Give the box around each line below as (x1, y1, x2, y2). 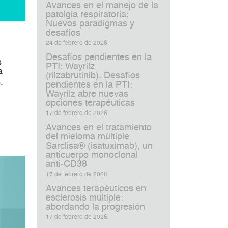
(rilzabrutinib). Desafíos (46, 71, 140, 80)
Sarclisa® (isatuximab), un (46, 141, 153, 151)
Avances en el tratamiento (46, 123, 152, 132)
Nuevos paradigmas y (46, 19, 134, 28)
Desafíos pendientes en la (46, 53, 152, 62)
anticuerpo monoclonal (46, 151, 138, 160)
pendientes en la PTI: (46, 80, 132, 90)
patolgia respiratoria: (46, 10, 129, 19)
